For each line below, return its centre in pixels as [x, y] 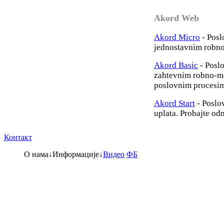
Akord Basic [176, 65]
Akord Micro [177, 37]
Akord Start [174, 103]
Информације [76, 154]
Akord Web [176, 18]
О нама [36, 154]
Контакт [18, 137]
